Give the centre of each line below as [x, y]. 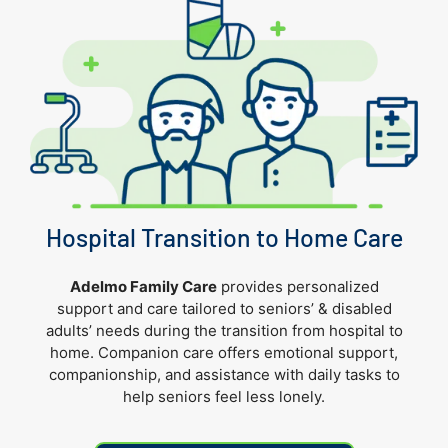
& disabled [354, 308]
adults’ [70, 330]
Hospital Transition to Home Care [224, 236]
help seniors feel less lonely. [224, 396]
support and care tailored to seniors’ [187, 308]
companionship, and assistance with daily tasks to [224, 374]
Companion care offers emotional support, [248, 352]
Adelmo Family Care [143, 286]
